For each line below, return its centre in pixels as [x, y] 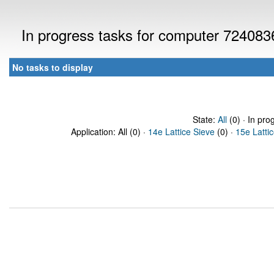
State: [205, 119]
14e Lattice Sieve [181, 131]
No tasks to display [53, 67]
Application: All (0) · [109, 131]
